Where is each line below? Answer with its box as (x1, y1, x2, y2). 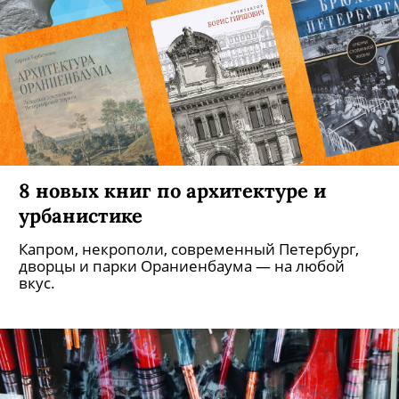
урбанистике (19, 240, 142, 265)
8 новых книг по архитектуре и (19, 215, 326, 240)
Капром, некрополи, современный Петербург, (19, 276, 359, 297)
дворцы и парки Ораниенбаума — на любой (19, 293, 345, 313)
